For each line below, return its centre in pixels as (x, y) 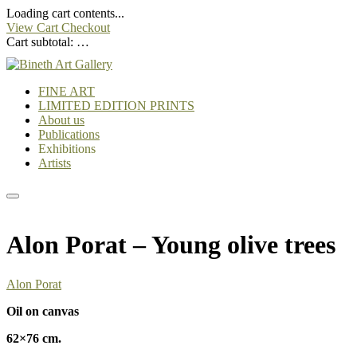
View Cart (34, 27)
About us (61, 120)
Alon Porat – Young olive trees (171, 245)
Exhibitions (67, 149)
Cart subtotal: (41, 42)
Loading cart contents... (65, 13)
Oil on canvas (43, 311)
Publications (69, 134)
